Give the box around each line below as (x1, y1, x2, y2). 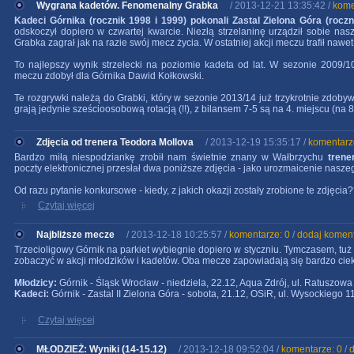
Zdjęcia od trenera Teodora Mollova (36, 137, 194, 148)
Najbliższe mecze (36, 229, 115, 240)
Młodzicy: (14, 277, 57, 288)
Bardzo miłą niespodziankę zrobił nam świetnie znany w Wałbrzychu (14, 152, 328, 163)
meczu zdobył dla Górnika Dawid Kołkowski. (14, 70, 204, 81)
